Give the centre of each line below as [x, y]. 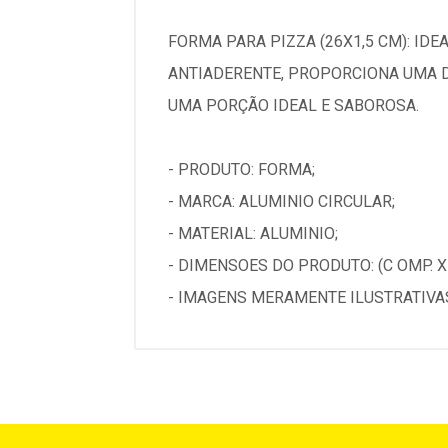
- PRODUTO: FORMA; [241, 169]
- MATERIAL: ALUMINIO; [253, 233]
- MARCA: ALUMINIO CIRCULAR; [281, 201]
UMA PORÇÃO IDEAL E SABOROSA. [293, 105]
